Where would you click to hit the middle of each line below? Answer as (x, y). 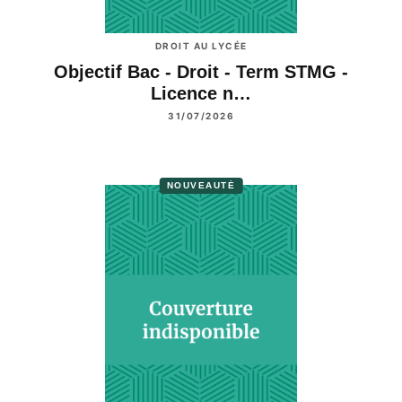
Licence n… (201, 94)
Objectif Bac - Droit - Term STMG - (201, 72)
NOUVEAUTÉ (201, 186)
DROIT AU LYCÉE (201, 45)
